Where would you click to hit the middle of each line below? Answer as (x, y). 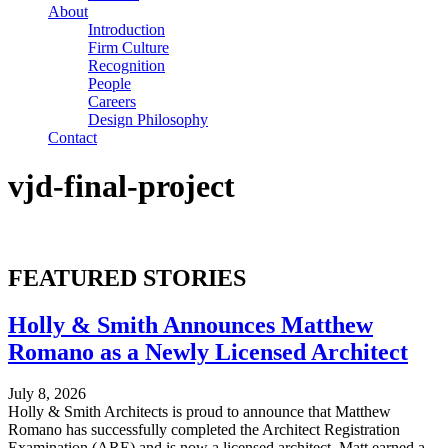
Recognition (126, 65)
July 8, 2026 (47, 394)
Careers (112, 101)
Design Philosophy (148, 119)
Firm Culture (128, 47)
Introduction (126, 29)
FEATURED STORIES (127, 277)
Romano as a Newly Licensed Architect (208, 351)
